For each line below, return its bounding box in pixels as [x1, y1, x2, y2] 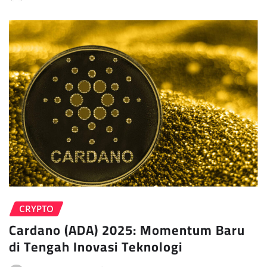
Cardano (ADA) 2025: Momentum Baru [9, 218, 245, 243]
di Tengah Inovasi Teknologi [9, 234, 182, 260]
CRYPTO [19, 202, 54, 215]
